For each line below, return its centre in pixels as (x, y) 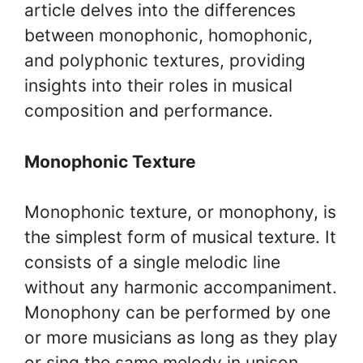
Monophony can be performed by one (177, 312)
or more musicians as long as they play (181, 337)
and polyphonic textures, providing (165, 60)
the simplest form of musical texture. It (180, 237)
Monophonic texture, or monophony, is (180, 212)
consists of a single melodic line (152, 262)
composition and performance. (149, 111)
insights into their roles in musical (158, 85)
